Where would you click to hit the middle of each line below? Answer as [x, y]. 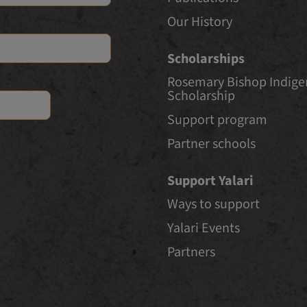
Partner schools [211, 144]
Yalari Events [204, 228]
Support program [217, 120]
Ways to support [213, 204]
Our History [200, 22]
